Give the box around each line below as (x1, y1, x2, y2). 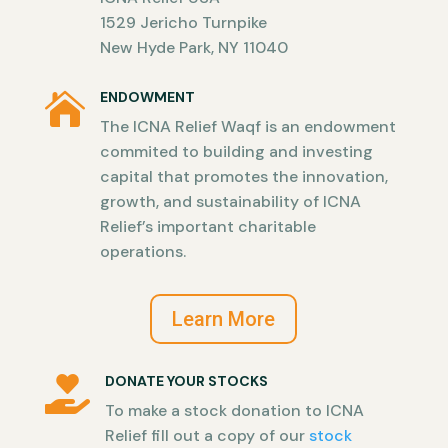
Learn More (172, 307, 276, 331)
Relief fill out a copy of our (104, 425, 309, 446)
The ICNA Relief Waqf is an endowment (99, 116, 396, 137)
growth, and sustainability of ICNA (99, 191, 361, 212)
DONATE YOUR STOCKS (104, 372, 268, 390)
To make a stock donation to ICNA (104, 400, 364, 421)
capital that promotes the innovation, (99, 166, 388, 187)
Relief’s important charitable (99, 216, 316, 237)
